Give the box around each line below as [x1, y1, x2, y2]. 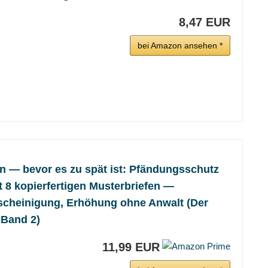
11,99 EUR [102, 240, 160, 254]
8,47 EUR [179, 16, 230, 29]
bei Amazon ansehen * [138, 41, 223, 50]
